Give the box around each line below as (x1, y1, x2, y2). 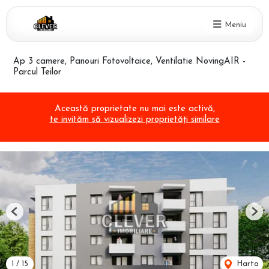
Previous (14, 212, 44, 220)
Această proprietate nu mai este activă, (54, 104, 215, 114)
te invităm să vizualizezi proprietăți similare (49, 115, 220, 125)
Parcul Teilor (13, 68, 61, 77)
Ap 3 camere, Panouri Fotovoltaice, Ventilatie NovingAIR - (13, 57, 246, 66)
